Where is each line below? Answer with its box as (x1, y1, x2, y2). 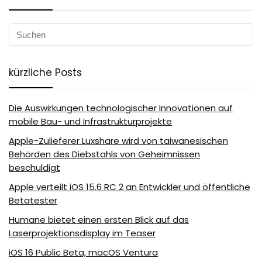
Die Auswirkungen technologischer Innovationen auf (9, 102, 233, 115)
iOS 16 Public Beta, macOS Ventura (9, 246, 158, 259)
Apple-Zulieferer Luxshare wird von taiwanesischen (9, 135, 228, 147)
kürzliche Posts (9, 65, 82, 80)
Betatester (9, 194, 57, 207)
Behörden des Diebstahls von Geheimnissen (9, 148, 200, 161)
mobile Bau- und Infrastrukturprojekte (9, 115, 172, 128)
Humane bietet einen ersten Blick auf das (9, 213, 189, 226)
